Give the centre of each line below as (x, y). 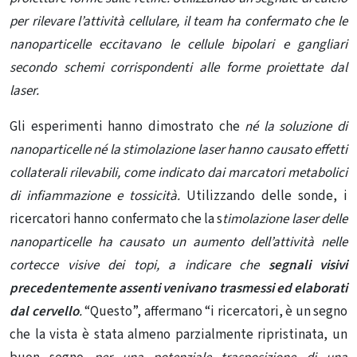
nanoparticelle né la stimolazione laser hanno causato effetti (178, 150)
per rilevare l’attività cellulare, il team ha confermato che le (178, 22)
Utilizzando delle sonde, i (264, 196)
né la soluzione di (293, 127)
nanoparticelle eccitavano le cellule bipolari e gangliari (178, 45)
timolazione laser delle (285, 220)
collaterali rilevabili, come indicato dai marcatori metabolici (178, 173)
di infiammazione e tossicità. (95, 196)
